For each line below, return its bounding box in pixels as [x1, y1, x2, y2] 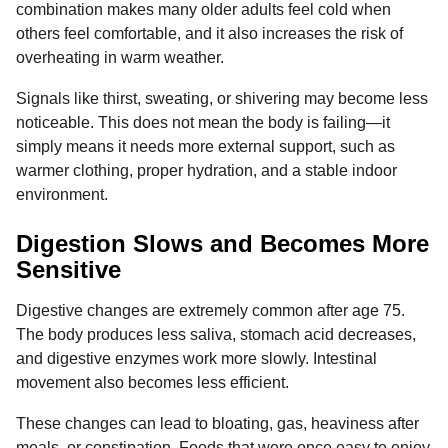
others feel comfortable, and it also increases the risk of [16, 25, 403, 43]
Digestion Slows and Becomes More [16, 230, 429, 257]
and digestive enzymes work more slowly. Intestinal [16, 350, 377, 368]
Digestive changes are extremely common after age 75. [16, 302, 405, 320]
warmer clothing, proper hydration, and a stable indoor [16, 161, 397, 179]
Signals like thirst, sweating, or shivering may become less [16, 89, 428, 107]
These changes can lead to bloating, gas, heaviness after [16, 414, 419, 432]
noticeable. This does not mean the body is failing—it [16, 113, 390, 131]
